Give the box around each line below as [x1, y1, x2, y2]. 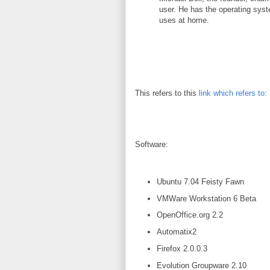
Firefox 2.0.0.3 [156, 243, 207, 253]
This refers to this [135, 89, 199, 98]
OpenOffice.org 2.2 [156, 210, 223, 220]
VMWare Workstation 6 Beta [156, 193, 256, 203]
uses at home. [159, 16, 209, 25]
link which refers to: [199, 89, 267, 98]
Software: [135, 140, 168, 149]
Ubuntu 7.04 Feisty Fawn [156, 177, 244, 186]
